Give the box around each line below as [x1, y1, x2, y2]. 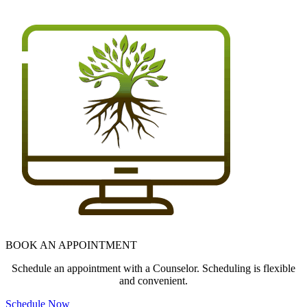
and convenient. [119, 274, 188, 286]
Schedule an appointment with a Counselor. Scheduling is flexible [12, 262, 295, 274]
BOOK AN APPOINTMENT [5, 238, 137, 251]
